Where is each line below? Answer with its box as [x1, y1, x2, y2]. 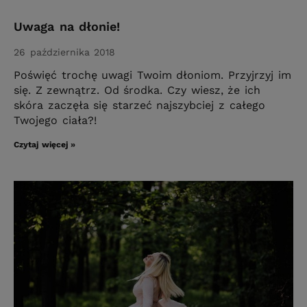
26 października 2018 [14, 47, 116, 58]
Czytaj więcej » [14, 140, 76, 150]
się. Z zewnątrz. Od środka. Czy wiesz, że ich [14, 84, 260, 97]
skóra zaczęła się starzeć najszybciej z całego [14, 99, 265, 112]
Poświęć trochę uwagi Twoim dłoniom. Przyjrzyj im [14, 69, 291, 82]
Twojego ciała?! [14, 114, 97, 127]
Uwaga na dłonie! [14, 19, 121, 34]
